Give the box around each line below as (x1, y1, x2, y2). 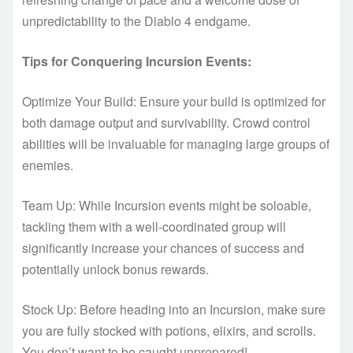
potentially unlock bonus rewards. (22, 260, 209, 279)
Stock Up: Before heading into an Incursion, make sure (22, 300, 325, 319)
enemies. (22, 156, 73, 175)
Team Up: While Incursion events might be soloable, (22, 196, 311, 215)
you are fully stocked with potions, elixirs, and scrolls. (22, 321, 316, 340)
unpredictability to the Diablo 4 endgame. (22, 12, 251, 31)
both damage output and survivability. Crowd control (22, 113, 310, 132)
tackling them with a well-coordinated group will (22, 217, 286, 236)
